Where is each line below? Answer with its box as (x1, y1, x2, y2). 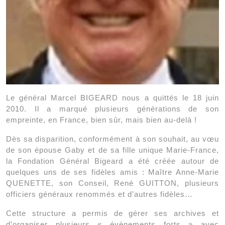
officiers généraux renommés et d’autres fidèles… (6, 189, 193, 198)
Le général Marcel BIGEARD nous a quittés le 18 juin (6, 93, 219, 102)
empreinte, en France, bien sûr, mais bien (6, 115, 164, 124)
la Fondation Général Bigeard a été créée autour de (6, 156, 219, 165)
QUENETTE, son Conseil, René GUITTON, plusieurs (6, 178, 219, 187)
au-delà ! (164, 115, 197, 124)
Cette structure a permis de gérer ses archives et (6, 208, 219, 217)
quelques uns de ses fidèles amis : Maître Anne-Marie (6, 167, 219, 176)
